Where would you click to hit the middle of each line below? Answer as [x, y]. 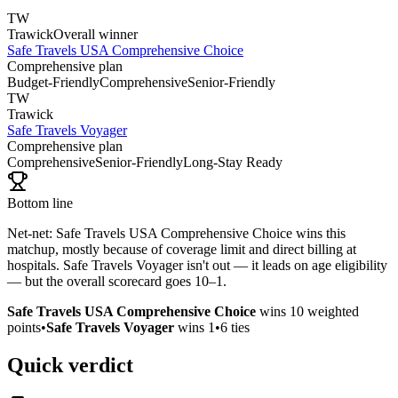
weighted [331, 311]
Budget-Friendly [53, 82]
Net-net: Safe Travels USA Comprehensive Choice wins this [176, 233]
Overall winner [96, 34]
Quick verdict [70, 365]
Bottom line [40, 203]
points [24, 327]
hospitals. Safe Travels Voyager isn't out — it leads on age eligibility [197, 265]
